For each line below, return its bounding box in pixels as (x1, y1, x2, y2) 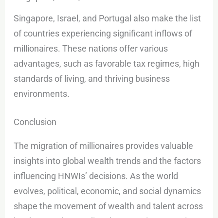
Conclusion (14, 116, 57, 127)
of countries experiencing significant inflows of (14, 28, 193, 38)
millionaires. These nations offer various (14, 43, 168, 54)
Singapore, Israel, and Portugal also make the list (14, 13, 201, 23)
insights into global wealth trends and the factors (14, 156, 201, 166)
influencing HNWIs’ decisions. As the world (14, 171, 179, 182)
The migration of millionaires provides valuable (14, 141, 194, 151)
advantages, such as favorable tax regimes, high (14, 58, 200, 69)
